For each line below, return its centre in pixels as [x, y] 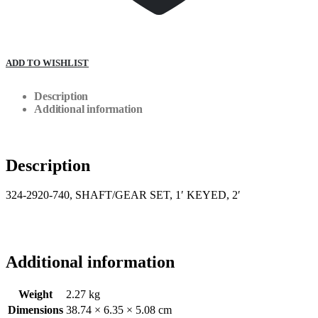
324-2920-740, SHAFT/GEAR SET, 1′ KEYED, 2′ [123, 195]
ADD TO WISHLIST [47, 62]
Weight [35, 295]
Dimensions [35, 310]
